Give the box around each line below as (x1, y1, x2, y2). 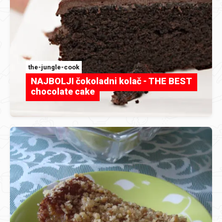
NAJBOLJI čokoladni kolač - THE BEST (31, 75, 192, 86)
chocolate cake (31, 86, 95, 97)
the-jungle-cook (28, 63, 79, 71)
